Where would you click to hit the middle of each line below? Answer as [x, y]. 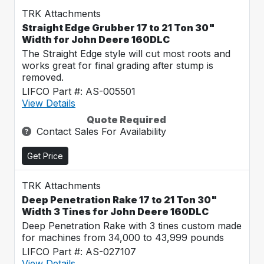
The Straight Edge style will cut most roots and [126, 54]
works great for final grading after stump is [118, 65]
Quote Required [126, 120]
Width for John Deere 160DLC [96, 39]
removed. [43, 77]
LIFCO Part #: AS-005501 [79, 91]
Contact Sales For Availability [101, 131]
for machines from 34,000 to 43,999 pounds [123, 237]
